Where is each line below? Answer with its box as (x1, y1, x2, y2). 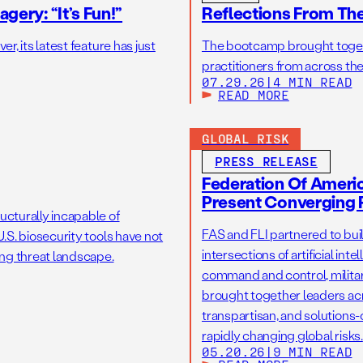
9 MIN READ (272, 344, 352, 360)
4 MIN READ (272, 74, 352, 90)
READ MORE (218, 87, 289, 103)
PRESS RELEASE (215, 153, 318, 169)
